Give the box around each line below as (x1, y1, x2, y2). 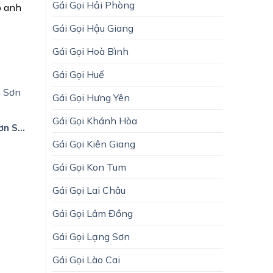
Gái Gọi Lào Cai (52, 253, 120, 266)
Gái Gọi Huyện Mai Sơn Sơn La (18, 122, 26, 134)
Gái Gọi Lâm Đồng (52, 207, 133, 219)
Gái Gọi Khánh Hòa (52, 114, 137, 127)
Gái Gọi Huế (52, 68, 104, 80)
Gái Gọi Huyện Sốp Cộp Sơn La (149, 210, 157, 222)
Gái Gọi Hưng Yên (52, 91, 130, 104)
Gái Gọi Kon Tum (52, 160, 126, 173)
